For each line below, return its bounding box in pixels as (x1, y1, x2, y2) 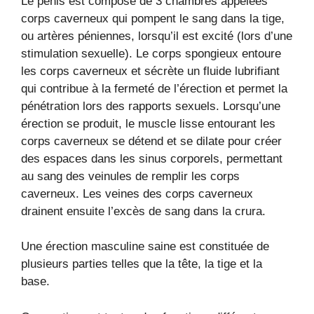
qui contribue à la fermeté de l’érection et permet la (21, 81, 287, 95)
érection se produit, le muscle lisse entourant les (21, 116, 275, 130)
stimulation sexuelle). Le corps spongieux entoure (21, 46, 281, 60)
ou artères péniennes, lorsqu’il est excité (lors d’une (21, 29, 292, 43)
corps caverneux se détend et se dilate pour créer (21, 134, 282, 148)
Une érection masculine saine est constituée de (21, 240, 269, 253)
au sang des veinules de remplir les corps (21, 169, 240, 183)
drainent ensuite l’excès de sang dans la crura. (21, 204, 266, 218)
